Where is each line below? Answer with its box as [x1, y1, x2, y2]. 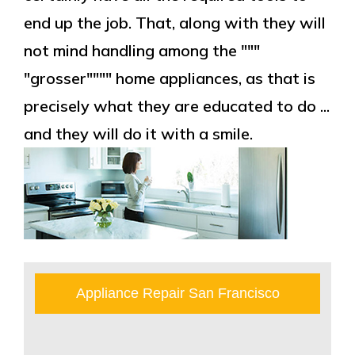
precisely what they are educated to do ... [24, 96, 330, 116]
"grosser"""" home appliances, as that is [24, 68, 315, 88]
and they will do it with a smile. [24, 124, 253, 143]
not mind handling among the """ [24, 40, 260, 60]
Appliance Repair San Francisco [75, 285, 280, 301]
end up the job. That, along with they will [24, 13, 326, 32]
